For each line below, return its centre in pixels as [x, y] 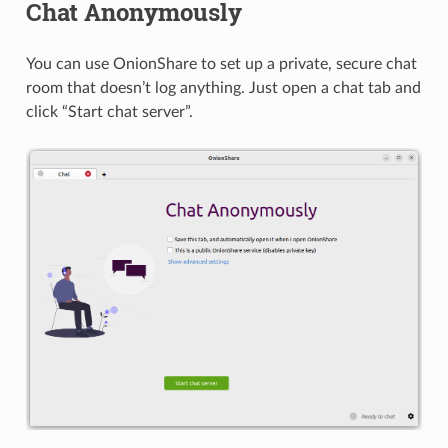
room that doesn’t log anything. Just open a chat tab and [223, 88]
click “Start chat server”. [109, 112]
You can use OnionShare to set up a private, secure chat [221, 64]
